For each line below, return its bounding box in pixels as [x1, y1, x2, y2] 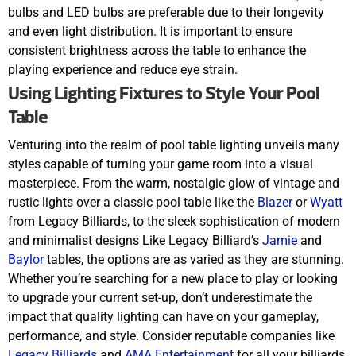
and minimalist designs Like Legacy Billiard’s [8, 232, 262, 248]
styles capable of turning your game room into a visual [8, 156, 313, 172]
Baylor [8, 251, 44, 267]
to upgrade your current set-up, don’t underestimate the [8, 289, 312, 305]
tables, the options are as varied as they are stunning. [44, 251, 347, 267]
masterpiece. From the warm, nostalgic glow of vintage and [8, 175, 339, 191]
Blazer [257, 194, 292, 210]
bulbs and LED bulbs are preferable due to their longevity [8, 4, 324, 20]
